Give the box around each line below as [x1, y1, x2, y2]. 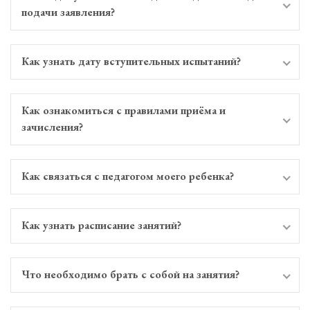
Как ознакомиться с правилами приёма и [21, 102, 226, 118]
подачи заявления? [21, 4, 115, 19]
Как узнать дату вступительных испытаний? [21, 53, 241, 69]
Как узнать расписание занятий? [21, 217, 181, 232]
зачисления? [21, 119, 83, 134]
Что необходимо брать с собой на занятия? [21, 266, 239, 282]
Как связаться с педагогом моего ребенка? [21, 168, 234, 183]
